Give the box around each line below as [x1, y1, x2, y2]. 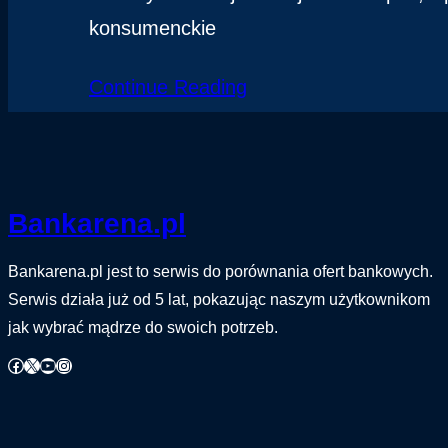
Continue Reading [88, 75, 247, 98]
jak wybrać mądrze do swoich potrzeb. [8, 319, 278, 337]
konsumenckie [88, 16, 216, 39]
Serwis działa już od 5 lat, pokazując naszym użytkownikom [8, 291, 430, 309]
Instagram [55, 355, 68, 373]
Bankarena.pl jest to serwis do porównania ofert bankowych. [8, 263, 433, 281]
